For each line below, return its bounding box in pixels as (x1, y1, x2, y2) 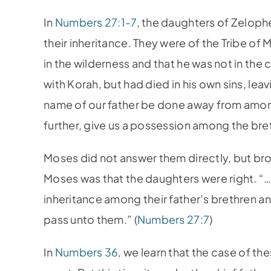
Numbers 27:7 (137, 212, 210, 226)
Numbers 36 (54, 245, 119, 259)
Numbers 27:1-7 (54, 15, 137, 29)
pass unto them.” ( (43, 212, 137, 226)
